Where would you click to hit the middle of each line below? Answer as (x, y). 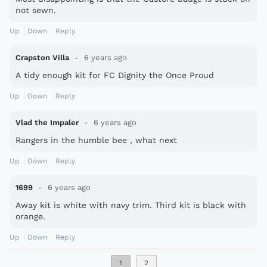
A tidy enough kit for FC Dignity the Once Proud (115, 75)
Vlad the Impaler (47, 123)
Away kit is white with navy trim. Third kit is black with (131, 205)
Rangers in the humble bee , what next (96, 140)
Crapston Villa (42, 58)
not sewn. (36, 10)
